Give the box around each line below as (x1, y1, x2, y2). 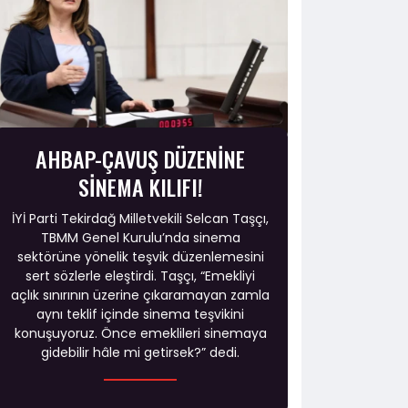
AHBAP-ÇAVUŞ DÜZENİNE (36, 141, 245, 175)
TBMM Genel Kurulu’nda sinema (40, 228, 240, 247)
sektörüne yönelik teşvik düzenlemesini (16, 247, 264, 266)
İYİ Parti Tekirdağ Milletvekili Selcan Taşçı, (12, 209, 269, 228)
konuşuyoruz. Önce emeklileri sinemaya (14, 323, 267, 342)
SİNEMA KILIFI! (77, 169, 203, 203)
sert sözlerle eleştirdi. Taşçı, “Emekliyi (25, 266, 255, 285)
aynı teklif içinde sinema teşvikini (36, 304, 244, 323)
